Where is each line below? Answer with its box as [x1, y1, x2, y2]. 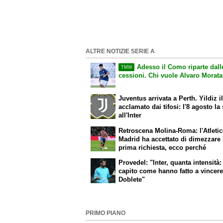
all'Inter [118, 111, 142, 119]
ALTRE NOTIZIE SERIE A [86, 48, 155, 54]
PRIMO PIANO [86, 210, 125, 217]
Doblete [118, 175, 142, 183]
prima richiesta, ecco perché [118, 144, 207, 152]
